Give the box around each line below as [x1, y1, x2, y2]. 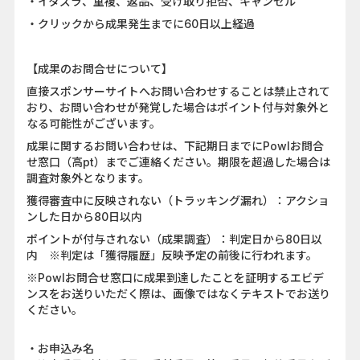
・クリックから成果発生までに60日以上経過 [27, 17, 255, 31]
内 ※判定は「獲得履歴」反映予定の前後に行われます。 [27, 248, 317, 263]
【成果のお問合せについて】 [27, 62, 173, 76]
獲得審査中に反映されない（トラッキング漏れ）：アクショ [27, 194, 329, 208]
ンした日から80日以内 [27, 210, 142, 224]
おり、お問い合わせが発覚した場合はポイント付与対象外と [27, 100, 329, 115]
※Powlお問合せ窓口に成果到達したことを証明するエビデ [27, 271, 324, 285]
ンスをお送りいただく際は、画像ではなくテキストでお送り [27, 287, 330, 301]
